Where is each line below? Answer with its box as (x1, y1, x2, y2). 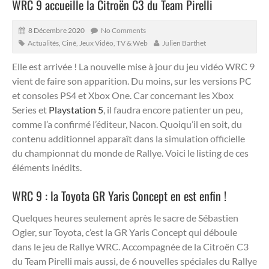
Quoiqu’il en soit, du (158, 118, 242, 130)
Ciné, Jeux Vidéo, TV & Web (62, 38, 148, 47)
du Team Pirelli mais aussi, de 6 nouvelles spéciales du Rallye (12, 255, 257, 267)
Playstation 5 (49, 103, 103, 115)
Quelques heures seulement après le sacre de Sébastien (12, 211, 238, 223)
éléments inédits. (12, 161, 82, 173)
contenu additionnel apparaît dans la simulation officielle (12, 132, 245, 144)
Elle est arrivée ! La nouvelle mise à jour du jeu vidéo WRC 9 (12, 60, 255, 72)
